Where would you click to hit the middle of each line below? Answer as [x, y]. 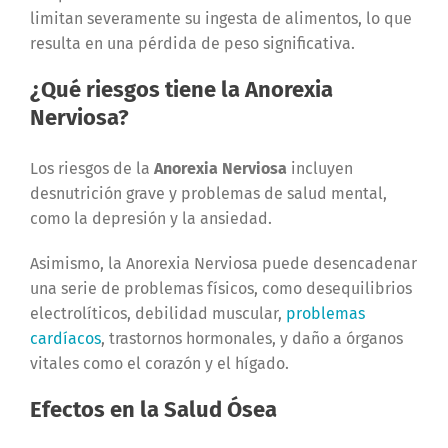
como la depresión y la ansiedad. [150, 219]
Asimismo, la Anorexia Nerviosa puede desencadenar [223, 264]
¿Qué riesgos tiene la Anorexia [181, 90]
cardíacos [65, 339]
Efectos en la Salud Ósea [153, 410]
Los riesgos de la [91, 169]
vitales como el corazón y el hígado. [159, 364]
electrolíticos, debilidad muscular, [157, 314]
